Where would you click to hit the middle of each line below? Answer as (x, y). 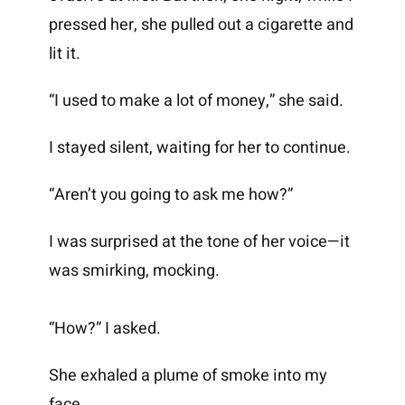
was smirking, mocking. (134, 271)
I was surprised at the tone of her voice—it (199, 242)
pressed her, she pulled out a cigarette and (201, 25)
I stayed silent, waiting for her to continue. (199, 148)
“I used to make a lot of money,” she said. (196, 101)
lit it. (64, 54)
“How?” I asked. (104, 329)
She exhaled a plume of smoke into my (188, 376)
